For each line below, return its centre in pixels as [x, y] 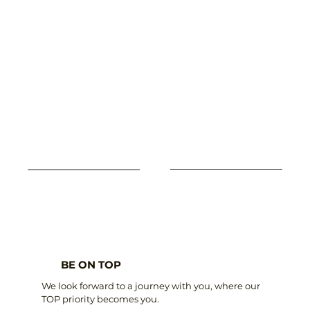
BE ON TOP [91, 265]
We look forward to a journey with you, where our [151, 286]
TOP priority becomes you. [100, 299]
